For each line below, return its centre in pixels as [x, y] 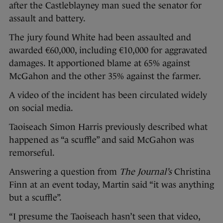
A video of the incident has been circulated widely [108, 95]
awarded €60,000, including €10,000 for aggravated [108, 50]
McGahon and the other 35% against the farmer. [105, 76]
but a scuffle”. [35, 198]
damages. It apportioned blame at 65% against [100, 63]
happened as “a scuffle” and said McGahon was [102, 140]
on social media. [41, 108]
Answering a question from [64, 172]
